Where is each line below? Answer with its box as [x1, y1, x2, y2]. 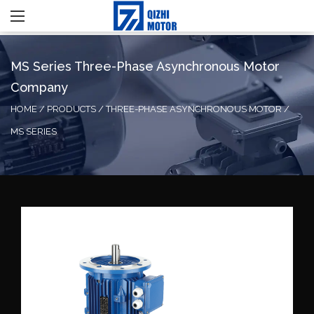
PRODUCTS [47, 104, 96, 114]
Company [11, 80, 68, 95]
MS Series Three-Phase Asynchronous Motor [11, 59, 280, 74]
